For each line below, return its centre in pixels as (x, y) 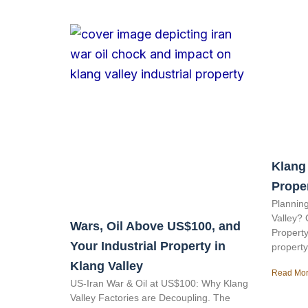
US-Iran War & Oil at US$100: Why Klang (159, 283)
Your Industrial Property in (148, 246)
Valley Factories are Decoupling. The (150, 297)
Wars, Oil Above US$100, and (155, 226)
